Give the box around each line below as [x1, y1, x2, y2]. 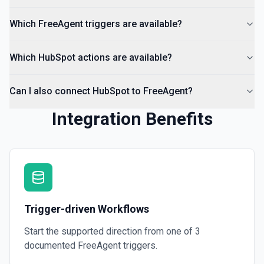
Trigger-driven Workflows [24, 203, 149, 215]
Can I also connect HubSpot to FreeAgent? [9, 85, 193, 97]
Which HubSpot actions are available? [9, 52, 172, 63]
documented [24, 240, 78, 251]
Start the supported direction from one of [24, 226, 195, 237]
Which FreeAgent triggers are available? [9, 18, 182, 29]
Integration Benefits [51, 108, 213, 129]
